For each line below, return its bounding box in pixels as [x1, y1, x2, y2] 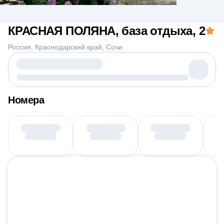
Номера [8, 94, 44, 105]
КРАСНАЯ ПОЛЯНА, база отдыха [8, 24, 192, 37]
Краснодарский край [35, 43, 102, 51]
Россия [8, 43, 31, 51]
